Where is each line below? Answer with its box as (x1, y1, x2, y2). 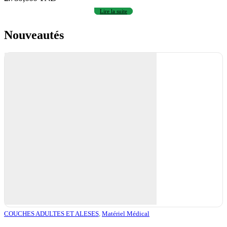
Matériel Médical (102, 210, 149, 218)
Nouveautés (4, 28, 64, 42)
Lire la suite (100, 8, 127, 14)
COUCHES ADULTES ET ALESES (4, 210, 99, 218)
